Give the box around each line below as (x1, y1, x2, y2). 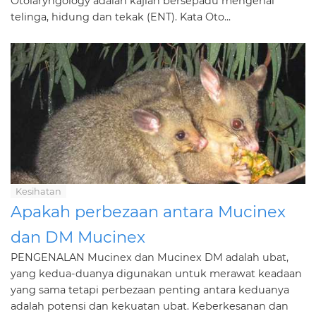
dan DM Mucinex (11, 227, 145, 247)
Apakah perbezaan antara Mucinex (11, 202, 286, 221)
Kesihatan (16, 186, 61, 197)
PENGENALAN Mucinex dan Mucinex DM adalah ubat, (11, 251, 288, 264)
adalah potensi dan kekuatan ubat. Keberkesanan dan (11, 300, 288, 312)
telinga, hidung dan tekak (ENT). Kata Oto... (11, 11, 231, 23)
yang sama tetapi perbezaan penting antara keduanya (11, 284, 289, 296)
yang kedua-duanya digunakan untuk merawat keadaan (11, 267, 302, 280)
